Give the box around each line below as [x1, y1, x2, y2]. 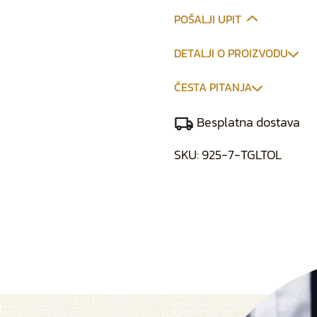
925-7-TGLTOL [202, 144, 282, 164]
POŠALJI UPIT [174, 11, 242, 28]
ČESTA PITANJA [174, 79, 253, 96]
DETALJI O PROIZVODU [174, 45, 289, 62]
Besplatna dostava [194, 113, 301, 132]
